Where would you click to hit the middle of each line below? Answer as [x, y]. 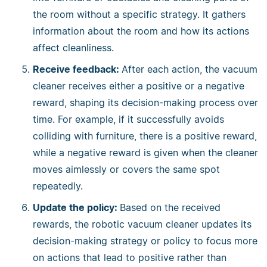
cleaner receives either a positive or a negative [139, 86]
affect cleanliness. [73, 47]
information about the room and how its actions [141, 31]
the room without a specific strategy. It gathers [139, 14]
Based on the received [170, 207]
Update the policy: [76, 207]
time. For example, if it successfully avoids [128, 119]
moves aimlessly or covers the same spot [126, 169]
